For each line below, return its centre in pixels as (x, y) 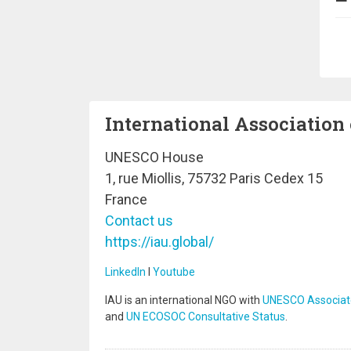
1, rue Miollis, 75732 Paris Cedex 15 (214, 178)
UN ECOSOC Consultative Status (206, 317)
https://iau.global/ (159, 242)
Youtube (174, 272)
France (126, 199)
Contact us (139, 221)
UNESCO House (154, 157)
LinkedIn (125, 272)
